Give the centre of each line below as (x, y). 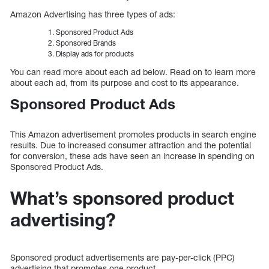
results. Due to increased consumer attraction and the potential (131, 145)
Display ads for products (96, 53)
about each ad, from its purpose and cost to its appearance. (125, 82)
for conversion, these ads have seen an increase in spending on (132, 156)
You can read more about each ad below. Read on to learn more (133, 71)
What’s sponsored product (122, 198)
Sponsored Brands (86, 43)
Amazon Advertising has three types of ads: (93, 14)
